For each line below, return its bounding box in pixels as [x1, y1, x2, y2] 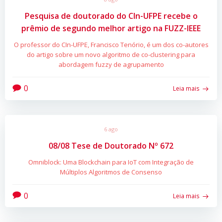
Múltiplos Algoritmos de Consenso [60, 167, 162, 176]
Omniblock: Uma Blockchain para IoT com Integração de [28, 157, 194, 166]
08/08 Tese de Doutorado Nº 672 [49, 140, 173, 151]
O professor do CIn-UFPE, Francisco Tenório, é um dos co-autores [13, 40, 209, 50]
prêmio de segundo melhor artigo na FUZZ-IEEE [21, 23, 201, 34]
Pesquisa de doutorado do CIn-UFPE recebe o [24, 10, 198, 22]
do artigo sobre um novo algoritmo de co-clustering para [27, 50, 195, 59]
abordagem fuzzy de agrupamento [58, 60, 164, 69]
